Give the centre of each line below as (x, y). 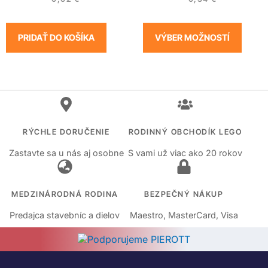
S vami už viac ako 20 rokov (185, 153)
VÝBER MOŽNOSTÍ (192, 38)
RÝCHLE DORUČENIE (66, 132)
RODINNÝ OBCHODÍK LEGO (185, 132)
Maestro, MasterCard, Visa (184, 215)
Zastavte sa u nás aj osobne (66, 153)
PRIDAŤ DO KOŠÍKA (56, 38)
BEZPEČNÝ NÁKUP (184, 194)
